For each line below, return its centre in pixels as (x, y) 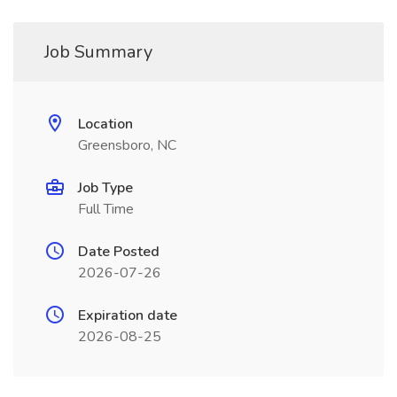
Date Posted (119, 252)
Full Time (106, 209)
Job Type (105, 188)
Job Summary (98, 52)
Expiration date (128, 315)
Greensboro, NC (127, 145)
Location (105, 124)
